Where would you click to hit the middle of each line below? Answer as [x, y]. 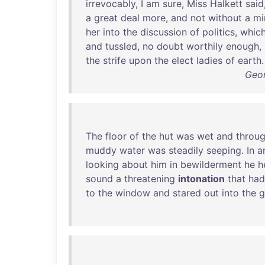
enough [243, 46]
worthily [205, 46]
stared [187, 193]
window [133, 193]
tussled [121, 46]
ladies [209, 60]
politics [219, 32]
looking [102, 164]
